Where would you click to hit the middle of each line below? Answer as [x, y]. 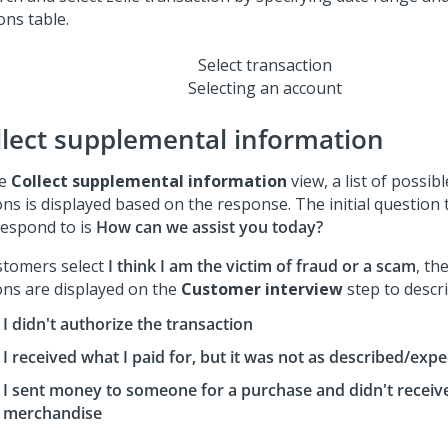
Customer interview [262, 289]
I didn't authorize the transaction [128, 324]
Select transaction [264, 65]
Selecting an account [264, 88]
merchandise [52, 413]
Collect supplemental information [149, 181]
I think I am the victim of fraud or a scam [262, 266]
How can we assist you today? [209, 227]
